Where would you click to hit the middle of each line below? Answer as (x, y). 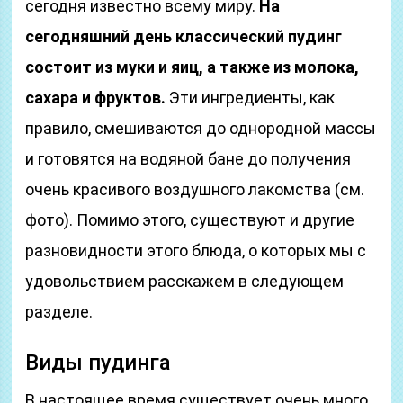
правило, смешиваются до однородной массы (201, 128)
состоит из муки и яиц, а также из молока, (193, 67)
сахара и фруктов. (96, 98)
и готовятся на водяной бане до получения (188, 159)
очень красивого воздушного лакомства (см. (195, 189)
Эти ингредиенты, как (251, 98)
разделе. (59, 312)
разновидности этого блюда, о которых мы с (196, 251)
